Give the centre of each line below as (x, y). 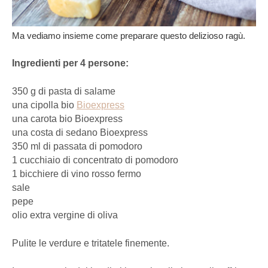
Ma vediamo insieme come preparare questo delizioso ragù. (129, 36)
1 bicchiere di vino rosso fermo (77, 174)
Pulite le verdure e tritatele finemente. (91, 243)
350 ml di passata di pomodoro (77, 147)
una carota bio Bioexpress (67, 119)
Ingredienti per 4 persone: (70, 63)
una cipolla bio (44, 105)
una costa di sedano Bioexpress (80, 133)
